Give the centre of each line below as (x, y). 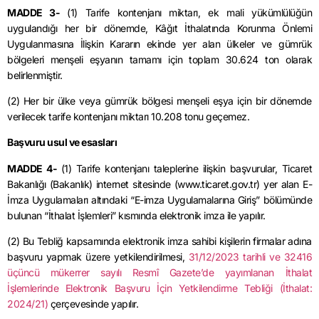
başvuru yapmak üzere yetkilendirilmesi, (98, 257)
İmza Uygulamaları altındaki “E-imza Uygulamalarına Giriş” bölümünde (159, 199)
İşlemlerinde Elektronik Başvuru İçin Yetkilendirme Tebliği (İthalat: (159, 288)
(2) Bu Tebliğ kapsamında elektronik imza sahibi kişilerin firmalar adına (159, 241)
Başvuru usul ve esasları (62, 142)
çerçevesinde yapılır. (93, 304)
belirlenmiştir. (35, 75)
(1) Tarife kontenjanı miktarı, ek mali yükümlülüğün (189, 12)
